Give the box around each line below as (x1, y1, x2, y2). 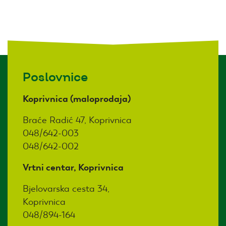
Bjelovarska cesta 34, (23, 182, 109, 194)
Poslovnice (23, 69, 88, 85)
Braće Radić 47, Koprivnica (23, 114, 132, 126)
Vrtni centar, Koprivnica (23, 161, 124, 173)
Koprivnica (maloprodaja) (23, 92, 131, 104)
